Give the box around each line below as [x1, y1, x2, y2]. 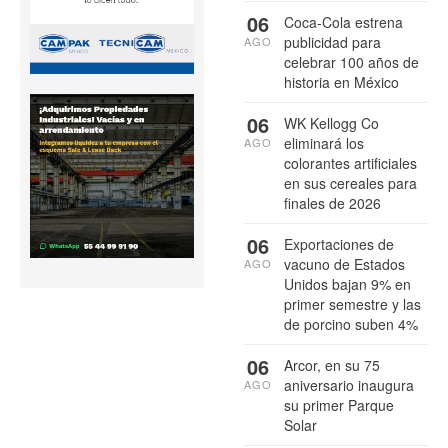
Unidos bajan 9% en [284, 273, 411, 294]
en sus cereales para [284, 172, 417, 193]
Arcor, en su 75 [284, 354, 380, 375]
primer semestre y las [284, 293, 421, 314]
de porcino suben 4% [284, 313, 418, 334]
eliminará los [284, 132, 364, 153]
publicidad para [284, 31, 381, 52]
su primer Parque [284, 394, 394, 415]
